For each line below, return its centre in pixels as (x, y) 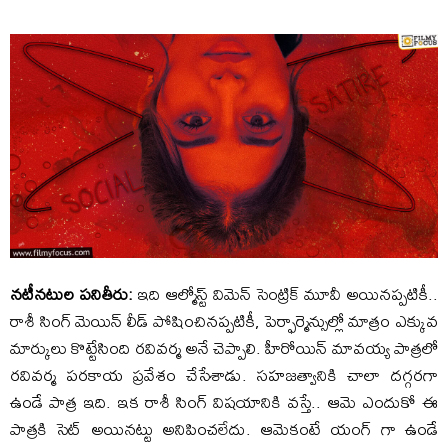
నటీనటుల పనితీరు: (71, 294)
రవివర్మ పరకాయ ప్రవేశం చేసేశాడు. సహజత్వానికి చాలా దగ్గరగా (224, 375)
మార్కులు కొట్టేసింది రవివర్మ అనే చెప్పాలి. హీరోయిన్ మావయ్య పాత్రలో (224, 348)
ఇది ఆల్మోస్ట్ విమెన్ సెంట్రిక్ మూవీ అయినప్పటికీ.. (285, 294)
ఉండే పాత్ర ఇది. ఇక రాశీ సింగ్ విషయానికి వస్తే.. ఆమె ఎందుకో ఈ (224, 402)
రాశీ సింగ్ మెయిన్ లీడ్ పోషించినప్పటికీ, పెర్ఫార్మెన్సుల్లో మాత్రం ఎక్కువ (224, 321)
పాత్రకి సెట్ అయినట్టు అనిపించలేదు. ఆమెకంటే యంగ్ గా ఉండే (224, 429)
